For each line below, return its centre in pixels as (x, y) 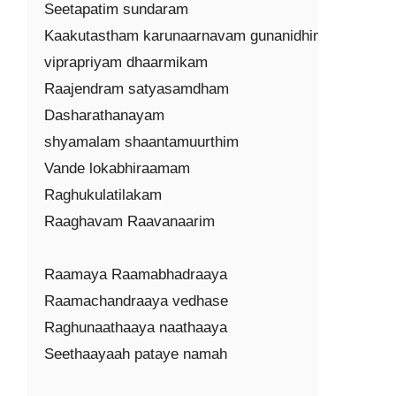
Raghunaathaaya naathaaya (136, 327)
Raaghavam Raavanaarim (129, 221)
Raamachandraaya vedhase (136, 301)
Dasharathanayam (104, 115)
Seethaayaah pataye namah (136, 354)
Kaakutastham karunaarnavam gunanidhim (185, 36)
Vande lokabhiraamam (117, 168)
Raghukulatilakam (103, 195)
